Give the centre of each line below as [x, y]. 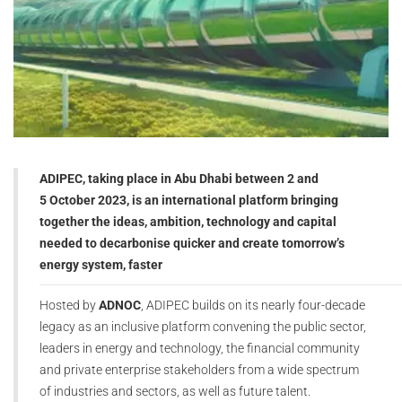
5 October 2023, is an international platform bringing [189, 201]
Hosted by [69, 306]
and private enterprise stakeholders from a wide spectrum [199, 370]
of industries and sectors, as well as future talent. [176, 392]
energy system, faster [102, 265]
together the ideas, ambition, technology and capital [188, 222]
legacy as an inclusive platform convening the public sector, [203, 327]
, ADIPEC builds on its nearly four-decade [253, 306]
